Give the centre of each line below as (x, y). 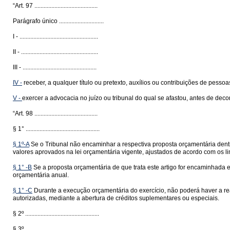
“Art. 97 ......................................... (55, 6)
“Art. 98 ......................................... (55, 113)
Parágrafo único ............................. (58, 21)
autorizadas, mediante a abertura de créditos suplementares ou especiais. (116, 198)
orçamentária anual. (41, 175)
